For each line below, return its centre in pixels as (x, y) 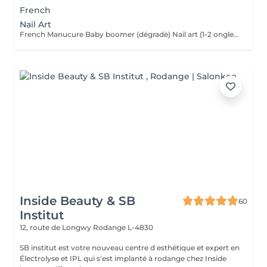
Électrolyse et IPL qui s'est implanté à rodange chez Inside (123, 258)
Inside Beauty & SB (77, 201)
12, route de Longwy (56, 227)
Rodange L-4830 (123, 227)
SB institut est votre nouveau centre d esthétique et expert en (130, 248)
